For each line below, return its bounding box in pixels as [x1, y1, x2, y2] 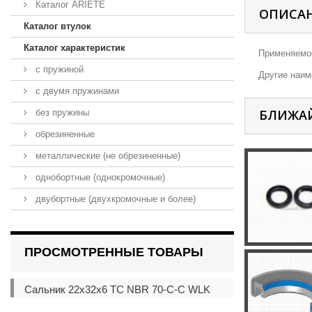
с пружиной [33, 63, 84, 75]
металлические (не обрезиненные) [33, 150, 180, 161]
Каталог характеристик [24, 42, 125, 53]
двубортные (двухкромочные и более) [33, 193, 196, 204]
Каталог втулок [24, 20, 91, 31]
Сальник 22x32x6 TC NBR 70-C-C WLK [24, 283, 210, 295]
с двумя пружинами [33, 85, 119, 96]
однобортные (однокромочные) [33, 171, 165, 182]
